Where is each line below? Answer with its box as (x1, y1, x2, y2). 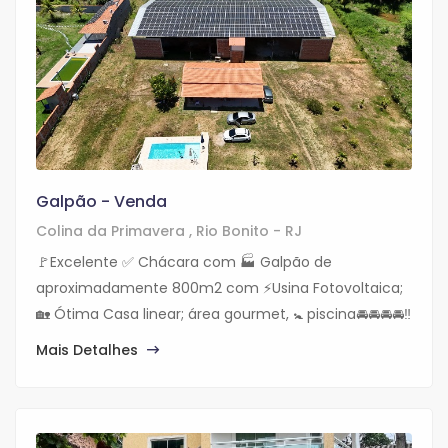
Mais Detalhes (36, 340, 142, 361)
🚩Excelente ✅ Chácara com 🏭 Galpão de (36, 252, 332, 273)
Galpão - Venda (36, 190, 167, 214)
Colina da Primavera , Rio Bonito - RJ (36, 221, 302, 242)
